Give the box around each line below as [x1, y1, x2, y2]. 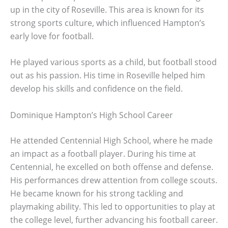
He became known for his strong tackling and [10, 187, 183, 199]
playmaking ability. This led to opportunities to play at [10, 201, 215, 212]
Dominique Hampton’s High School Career [10, 109, 173, 121]
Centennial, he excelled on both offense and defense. [10, 161, 213, 173]
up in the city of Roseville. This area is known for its [10, 4, 204, 15]
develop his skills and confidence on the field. [10, 83, 183, 95]
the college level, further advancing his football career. [10, 214, 218, 225]
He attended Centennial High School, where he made [10, 134, 213, 146]
